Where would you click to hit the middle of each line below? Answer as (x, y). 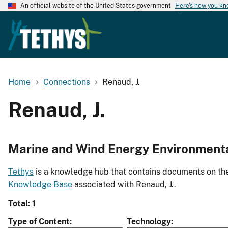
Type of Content (39, 222)
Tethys (21, 172)
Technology (149, 222)
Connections (66, 82)
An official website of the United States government (96, 6)
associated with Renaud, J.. (124, 185)
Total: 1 (22, 204)
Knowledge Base (40, 185)
